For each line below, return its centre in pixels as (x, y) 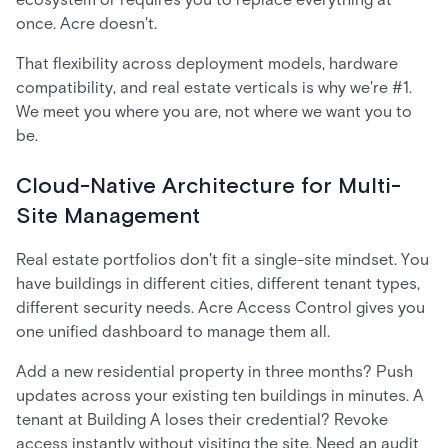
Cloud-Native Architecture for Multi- (208, 186)
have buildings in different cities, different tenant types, (218, 283)
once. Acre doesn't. (86, 23)
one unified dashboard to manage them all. (173, 331)
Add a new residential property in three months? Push (214, 371)
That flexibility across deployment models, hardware (207, 63)
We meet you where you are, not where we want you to (214, 111)
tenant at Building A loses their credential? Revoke (202, 419)
